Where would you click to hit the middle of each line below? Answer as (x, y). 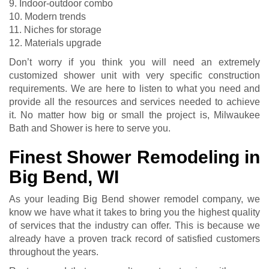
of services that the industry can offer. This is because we (134, 226)
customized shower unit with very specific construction (134, 76)
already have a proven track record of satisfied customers (134, 239)
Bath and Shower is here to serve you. (90, 128)
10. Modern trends (47, 17)
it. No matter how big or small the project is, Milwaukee (134, 115)
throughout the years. (54, 252)
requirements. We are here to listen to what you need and (134, 89)
